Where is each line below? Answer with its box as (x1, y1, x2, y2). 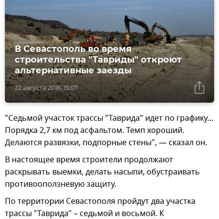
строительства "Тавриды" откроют (15, 54, 182, 66)
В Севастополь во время (15, 44, 131, 55)
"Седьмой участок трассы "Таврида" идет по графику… (5, 112, 214, 125)
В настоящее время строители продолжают (5, 154, 173, 166)
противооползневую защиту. (5, 178, 116, 191)
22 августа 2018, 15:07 (15, 84, 78, 92)
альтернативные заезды (15, 65, 131, 76)
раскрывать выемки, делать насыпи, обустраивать (5, 166, 200, 178)
